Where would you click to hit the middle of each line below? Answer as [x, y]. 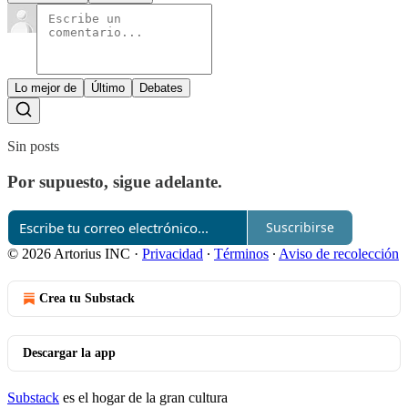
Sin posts [33, 147]
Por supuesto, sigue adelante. [115, 182]
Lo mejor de [46, 88]
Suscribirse [300, 228]
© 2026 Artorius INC [69, 253]
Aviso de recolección [339, 253]
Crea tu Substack [87, 298]
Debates [161, 88]
